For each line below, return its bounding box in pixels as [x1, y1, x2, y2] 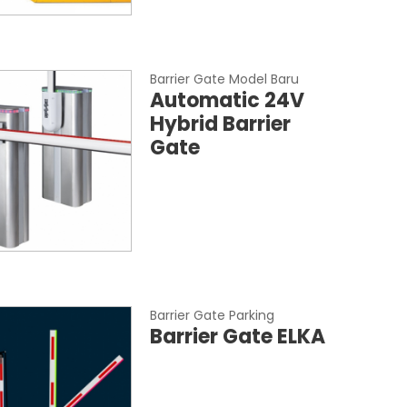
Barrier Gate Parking [150, 306, 275, 324]
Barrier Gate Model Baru [150, 70, 300, 88]
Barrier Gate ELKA [150, 323, 326, 351]
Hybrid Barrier [150, 110, 292, 138]
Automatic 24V [150, 86, 305, 114]
